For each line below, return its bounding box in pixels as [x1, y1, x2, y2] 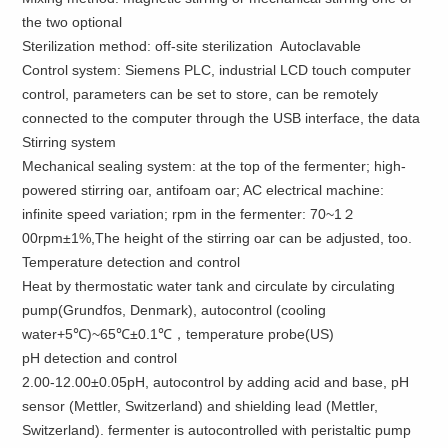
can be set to [150, 85, 233, 102]
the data [368, 109, 421, 126]
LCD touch [280, 61, 348, 78]
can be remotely [276, 85, 379, 102]
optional [72, 13, 123, 30]
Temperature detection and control [22, 253, 241, 270]
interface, [305, 109, 365, 126]
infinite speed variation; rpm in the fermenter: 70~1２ [22, 205, 357, 222]
